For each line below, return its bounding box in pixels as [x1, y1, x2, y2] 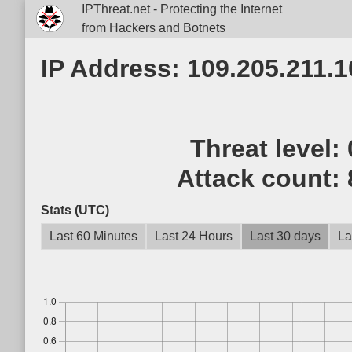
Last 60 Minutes [49, 229, 137, 243]
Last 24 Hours [155, 229, 233, 243]
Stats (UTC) [41, 203, 109, 217]
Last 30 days [250, 229, 321, 243]
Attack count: [176, 164, 347, 192]
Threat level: [189, 134, 347, 163]
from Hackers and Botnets [81, 21, 225, 35]
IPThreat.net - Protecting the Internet [81, 2, 282, 16]
